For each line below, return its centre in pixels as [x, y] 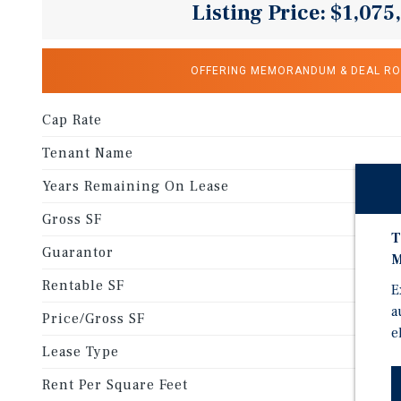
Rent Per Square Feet [115, 385]
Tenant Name [88, 153]
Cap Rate [72, 120]
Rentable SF [83, 286]
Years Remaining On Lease [136, 186]
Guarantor [78, 252]
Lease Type [81, 352]
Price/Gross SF [94, 319]
